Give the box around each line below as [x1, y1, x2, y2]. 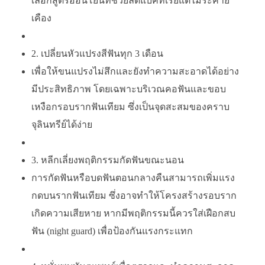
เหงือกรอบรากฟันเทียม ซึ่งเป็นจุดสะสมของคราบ [31, 101, 230, 112]
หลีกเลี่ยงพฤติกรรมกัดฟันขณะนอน [40, 154, 184, 165]
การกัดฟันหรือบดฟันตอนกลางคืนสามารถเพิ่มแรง [31, 172, 235, 183]
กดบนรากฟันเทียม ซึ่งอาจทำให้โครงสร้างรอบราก [31, 190, 237, 201]
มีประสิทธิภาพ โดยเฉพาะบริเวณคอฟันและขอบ [31, 83, 226, 94]
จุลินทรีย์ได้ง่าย [31, 119, 92, 130]
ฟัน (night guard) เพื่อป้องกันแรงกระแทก [31, 225, 193, 236]
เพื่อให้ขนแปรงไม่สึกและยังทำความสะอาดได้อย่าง [31, 66, 239, 76]
